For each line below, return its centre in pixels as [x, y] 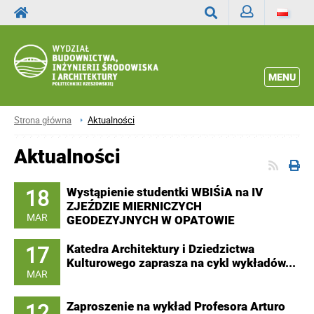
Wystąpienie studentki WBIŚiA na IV [165, 192]
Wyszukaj [225, 39]
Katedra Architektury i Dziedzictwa [161, 249]
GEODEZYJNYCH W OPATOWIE [151, 220]
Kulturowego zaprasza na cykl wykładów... [181, 263]
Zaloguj [257, 37]
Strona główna [43, 120]
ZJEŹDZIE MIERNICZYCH [134, 206]
